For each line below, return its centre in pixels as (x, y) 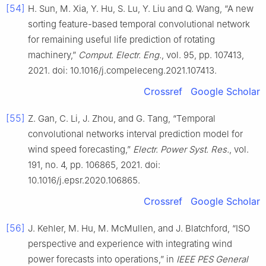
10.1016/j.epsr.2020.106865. (84, 180)
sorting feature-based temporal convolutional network (139, 24)
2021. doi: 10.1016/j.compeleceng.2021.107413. (122, 70)
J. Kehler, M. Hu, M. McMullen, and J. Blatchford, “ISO (139, 228)
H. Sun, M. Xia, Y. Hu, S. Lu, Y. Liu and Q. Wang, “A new (141, 8)
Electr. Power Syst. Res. (181, 149)
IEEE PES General (212, 259)
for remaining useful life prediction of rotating (121, 39)
